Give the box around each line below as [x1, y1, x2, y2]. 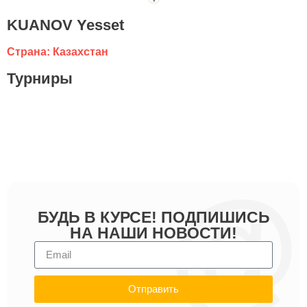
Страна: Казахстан [7, 45, 108, 58]
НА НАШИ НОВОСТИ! [70, 223, 237, 242]
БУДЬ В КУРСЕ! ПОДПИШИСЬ [37, 208, 270, 226]
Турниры [7, 69, 73, 87]
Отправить [128, 283, 179, 295]
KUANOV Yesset [7, 16, 124, 34]
